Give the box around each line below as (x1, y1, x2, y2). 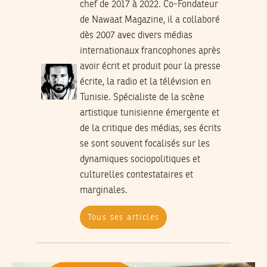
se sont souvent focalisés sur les (79, 139, 210, 150)
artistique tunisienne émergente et (79, 108, 219, 119)
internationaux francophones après (79, 46, 221, 57)
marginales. (79, 186, 128, 196)
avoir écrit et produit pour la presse (79, 62, 221, 72)
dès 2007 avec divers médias (79, 31, 193, 41)
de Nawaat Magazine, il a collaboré (79, 15, 220, 26)
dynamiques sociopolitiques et (79, 155, 200, 165)
